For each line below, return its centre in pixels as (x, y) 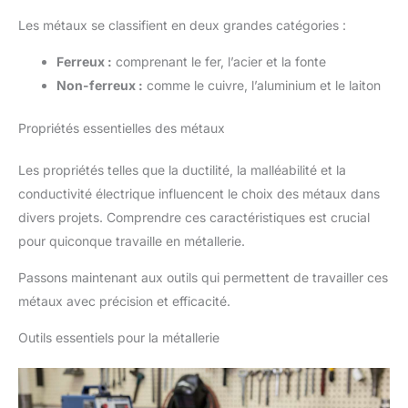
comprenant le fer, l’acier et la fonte (219, 62)
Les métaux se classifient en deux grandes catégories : (182, 25)
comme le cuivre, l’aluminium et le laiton (262, 86)
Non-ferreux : (100, 86)
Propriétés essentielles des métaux (122, 128)
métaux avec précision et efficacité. (124, 301)
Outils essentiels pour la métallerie (119, 338)
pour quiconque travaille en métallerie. (132, 241)
